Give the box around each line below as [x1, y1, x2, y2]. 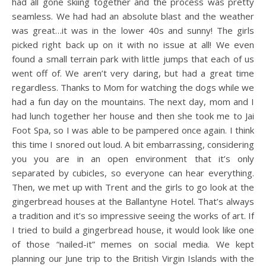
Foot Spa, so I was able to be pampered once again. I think [12, 123, 254, 136]
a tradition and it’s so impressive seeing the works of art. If [12, 209, 254, 221]
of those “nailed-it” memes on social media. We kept [12, 237, 254, 250]
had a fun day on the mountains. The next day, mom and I [12, 95, 254, 107]
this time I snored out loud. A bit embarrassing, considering [12, 138, 254, 150]
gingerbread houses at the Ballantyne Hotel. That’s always [12, 195, 254, 207]
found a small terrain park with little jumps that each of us [12, 52, 254, 65]
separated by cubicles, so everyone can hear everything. [12, 166, 254, 179]
